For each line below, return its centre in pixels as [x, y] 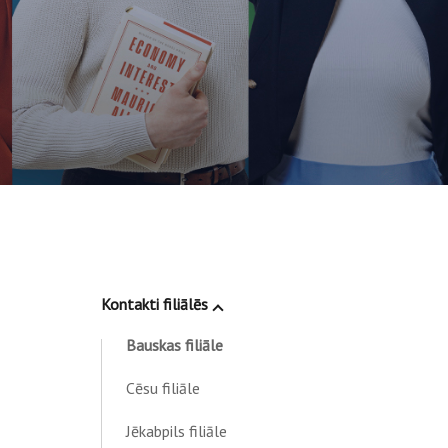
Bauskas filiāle [174, 345]
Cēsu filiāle [162, 388]
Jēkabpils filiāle [176, 431]
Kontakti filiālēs [154, 304]
